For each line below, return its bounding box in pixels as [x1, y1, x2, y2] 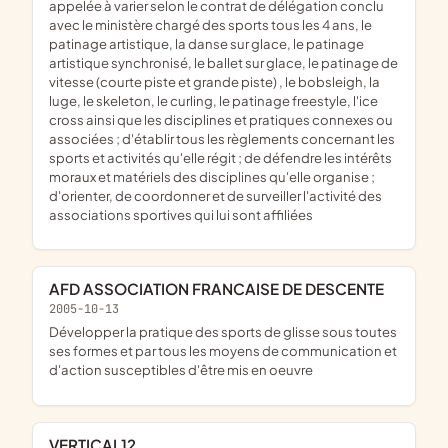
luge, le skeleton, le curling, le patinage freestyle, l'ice [49, 91, 378, 109]
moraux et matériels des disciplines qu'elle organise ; [49, 167, 375, 185]
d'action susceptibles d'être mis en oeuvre [49, 361, 313, 379]
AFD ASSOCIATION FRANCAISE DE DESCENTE [60, 278, 384, 298]
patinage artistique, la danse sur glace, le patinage [49, 34, 364, 52]
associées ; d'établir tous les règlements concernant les [49, 129, 395, 147]
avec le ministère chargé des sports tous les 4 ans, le [49, 15, 372, 33]
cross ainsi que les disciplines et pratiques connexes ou [49, 110, 393, 128]
